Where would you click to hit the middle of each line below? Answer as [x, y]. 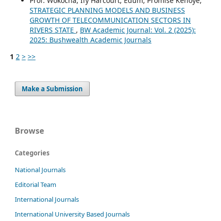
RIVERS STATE [53, 30]
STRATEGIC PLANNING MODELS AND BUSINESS [107, 10]
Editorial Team [36, 184]
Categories [32, 153]
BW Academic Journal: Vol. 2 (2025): [138, 30]
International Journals [47, 199]
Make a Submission [53, 89]
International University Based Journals [72, 214]
